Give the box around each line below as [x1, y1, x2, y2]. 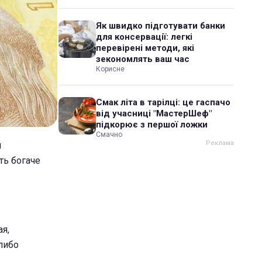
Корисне [96, 65, 125, 73]
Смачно [96, 130, 122, 139]
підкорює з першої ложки [96, 119, 208, 130]
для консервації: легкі [96, 32, 192, 42]
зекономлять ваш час [96, 54, 189, 64]
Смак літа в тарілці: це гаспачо [96, 97, 230, 108]
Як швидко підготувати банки [96, 20, 225, 31]
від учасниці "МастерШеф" [96, 108, 212, 119]
